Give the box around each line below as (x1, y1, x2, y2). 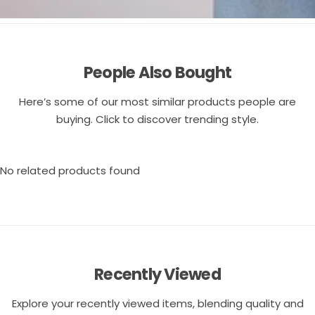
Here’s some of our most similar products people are (19, 94, 296, 109)
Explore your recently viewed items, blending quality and (11, 296, 304, 311)
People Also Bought (83, 61, 232, 84)
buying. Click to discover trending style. (56, 112, 259, 127)
